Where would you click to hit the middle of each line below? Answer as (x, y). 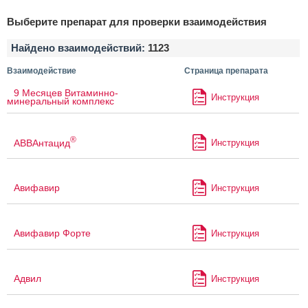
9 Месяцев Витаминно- (66, 93)
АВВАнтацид (42, 143)
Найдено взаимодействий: (79, 48)
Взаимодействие (42, 71)
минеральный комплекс (60, 101)
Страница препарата (226, 71)
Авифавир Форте (52, 233)
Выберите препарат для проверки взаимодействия (137, 22)
